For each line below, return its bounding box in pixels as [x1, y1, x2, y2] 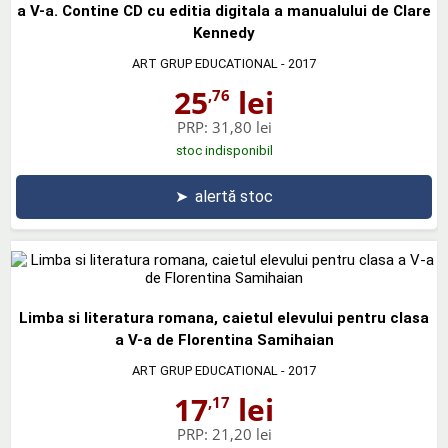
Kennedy [193, 24, 255, 42]
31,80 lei [211, 117, 272, 137]
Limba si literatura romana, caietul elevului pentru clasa [19, 309, 429, 327]
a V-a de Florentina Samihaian [114, 331, 334, 349]
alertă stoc [195, 187, 273, 206]
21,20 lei [211, 424, 272, 444]
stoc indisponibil [175, 143, 273, 158]
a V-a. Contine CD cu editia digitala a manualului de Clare [17, 2, 431, 20]
